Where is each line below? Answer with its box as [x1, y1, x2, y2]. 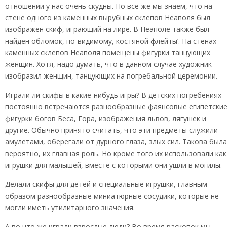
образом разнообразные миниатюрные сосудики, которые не [5, 191, 219, 201]
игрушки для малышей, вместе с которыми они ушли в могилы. [5, 160, 222, 170]
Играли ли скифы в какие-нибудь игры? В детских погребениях [5, 90, 221, 100]
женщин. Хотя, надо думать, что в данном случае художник [5, 59, 212, 69]
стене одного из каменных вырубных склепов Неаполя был [5, 13, 210, 22]
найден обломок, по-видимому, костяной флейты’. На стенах [5, 36, 216, 46]
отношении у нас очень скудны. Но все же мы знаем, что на [5, 1, 212, 11]
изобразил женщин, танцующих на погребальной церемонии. [5, 71, 217, 81]
